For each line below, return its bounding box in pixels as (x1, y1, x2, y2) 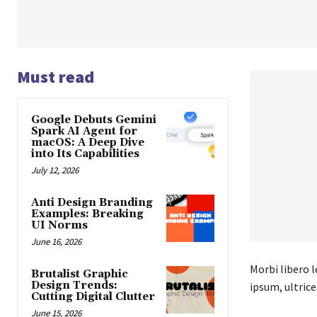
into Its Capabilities (31, 146, 139, 161)
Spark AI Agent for (31, 124, 137, 138)
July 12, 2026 (31, 163, 79, 176)
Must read (17, 65, 94, 88)
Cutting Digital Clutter (31, 289, 155, 304)
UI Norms (31, 218, 88, 232)
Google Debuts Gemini (31, 113, 156, 127)
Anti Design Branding (31, 195, 153, 209)
